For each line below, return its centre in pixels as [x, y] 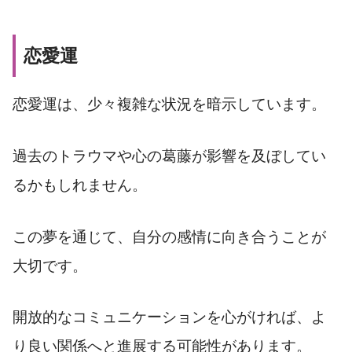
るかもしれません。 [80, 185]
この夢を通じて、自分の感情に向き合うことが [169, 236]
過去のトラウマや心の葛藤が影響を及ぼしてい [169, 156]
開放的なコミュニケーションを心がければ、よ [169, 317]
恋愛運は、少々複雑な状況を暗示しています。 [169, 104]
